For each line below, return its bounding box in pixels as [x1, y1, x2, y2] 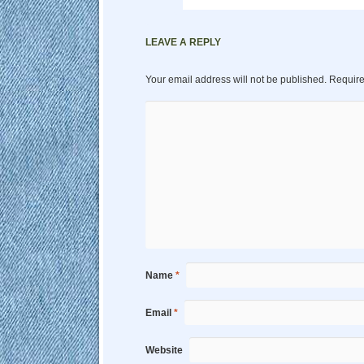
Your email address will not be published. [145, 74, 327, 86]
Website [145, 344, 183, 357]
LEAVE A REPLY [145, 37, 221, 49]
